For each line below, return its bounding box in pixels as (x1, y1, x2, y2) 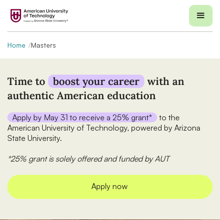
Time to (7, 75, 48, 88)
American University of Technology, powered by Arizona (7, 123, 200, 133)
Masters (31, 41, 56, 49)
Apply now (91, 181, 128, 191)
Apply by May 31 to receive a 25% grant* (12, 112, 152, 122)
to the (157, 112, 180, 122)
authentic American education (7, 89, 156, 102)
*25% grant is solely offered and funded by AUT (7, 154, 169, 164)
